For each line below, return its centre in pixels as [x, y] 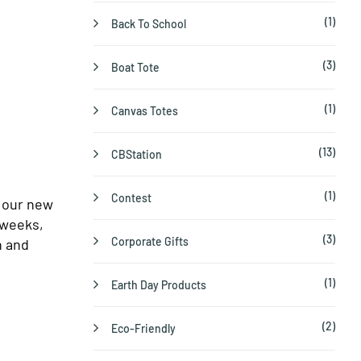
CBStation [137, 155]
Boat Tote [135, 68]
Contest [131, 198]
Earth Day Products [159, 285]
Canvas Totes [145, 111]
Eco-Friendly [143, 329]
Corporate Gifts [150, 242]
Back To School [149, 24]
